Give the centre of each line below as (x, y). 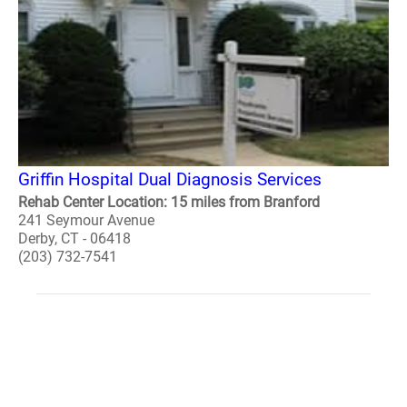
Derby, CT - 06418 (74, 238)
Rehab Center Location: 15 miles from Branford (169, 202)
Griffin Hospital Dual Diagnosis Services (170, 179)
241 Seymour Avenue (86, 220)
